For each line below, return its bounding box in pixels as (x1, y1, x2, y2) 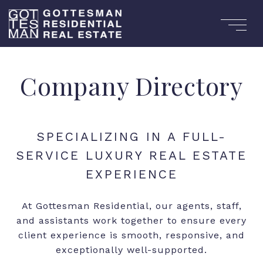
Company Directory (20, 69, 243, 102)
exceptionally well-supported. (56, 244, 207, 255)
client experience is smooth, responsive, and (18, 230, 245, 241)
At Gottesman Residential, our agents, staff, (21, 200, 242, 211)
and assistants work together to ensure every (16, 215, 247, 226)
